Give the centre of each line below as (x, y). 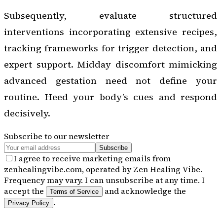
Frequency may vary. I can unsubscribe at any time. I (104, 180)
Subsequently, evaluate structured (110, 16)
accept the (24, 191)
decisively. (27, 113)
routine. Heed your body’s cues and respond (110, 97)
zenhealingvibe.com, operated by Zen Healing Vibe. (103, 169)
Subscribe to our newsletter (56, 136)
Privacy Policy (29, 203)
